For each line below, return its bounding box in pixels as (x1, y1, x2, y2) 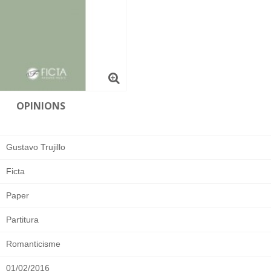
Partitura (6, 214, 39, 224)
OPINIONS (16, 99, 65, 113)
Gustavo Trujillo (6, 142, 65, 152)
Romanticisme (6, 238, 60, 249)
